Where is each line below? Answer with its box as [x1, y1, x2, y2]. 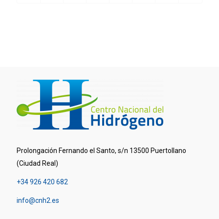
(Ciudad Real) [16, 159, 58, 167]
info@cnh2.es [16, 196, 59, 204]
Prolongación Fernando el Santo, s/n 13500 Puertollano [16, 146, 186, 154]
